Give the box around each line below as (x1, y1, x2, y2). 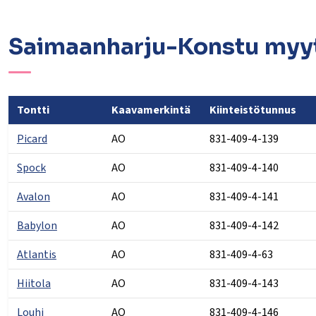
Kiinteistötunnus (209, 102, 296, 118)
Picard (16, 130, 47, 147)
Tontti (16, 102, 51, 118)
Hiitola (16, 275, 51, 291)
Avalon (16, 188, 50, 205)
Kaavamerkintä (111, 102, 190, 118)
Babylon (16, 217, 57, 233)
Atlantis (16, 246, 56, 262)
